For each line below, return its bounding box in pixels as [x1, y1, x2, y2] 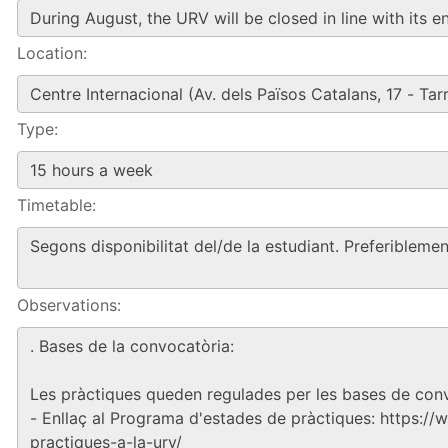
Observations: [17, 295, 121, 315]
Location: [17, 43, 87, 63]
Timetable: [17, 195, 96, 215]
